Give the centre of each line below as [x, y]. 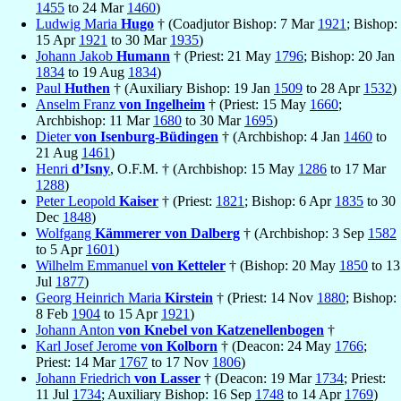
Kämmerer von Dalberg [167, 234]
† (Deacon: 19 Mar [258, 379]
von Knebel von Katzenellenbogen [221, 330]
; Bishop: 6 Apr [290, 201]
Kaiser [139, 201]
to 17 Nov [180, 363]
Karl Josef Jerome [88, 346]
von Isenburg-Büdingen [146, 137]
